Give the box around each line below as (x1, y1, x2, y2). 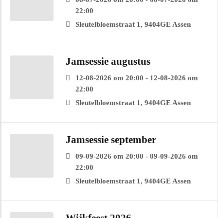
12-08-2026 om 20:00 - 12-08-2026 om (75, 74, 198, 82)
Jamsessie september (66, 134, 156, 146)
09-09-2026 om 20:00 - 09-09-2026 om (75, 152, 198, 161)
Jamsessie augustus (66, 55, 150, 68)
